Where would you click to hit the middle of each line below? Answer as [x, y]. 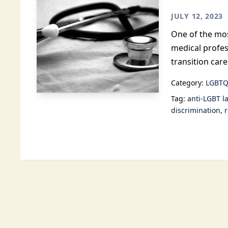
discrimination [196, 110]
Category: [188, 83]
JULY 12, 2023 [197, 16]
